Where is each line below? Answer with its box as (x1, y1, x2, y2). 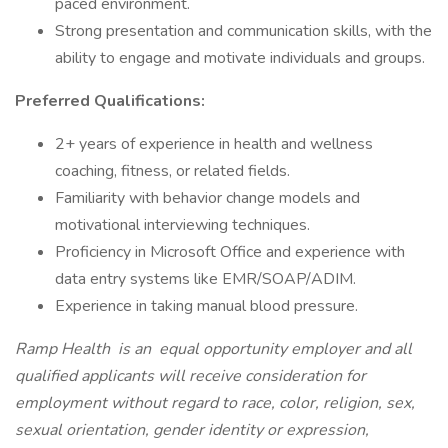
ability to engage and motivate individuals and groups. (55, 47, 425, 69)
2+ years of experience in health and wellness (55, 133, 373, 155)
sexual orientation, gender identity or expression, (15, 419, 369, 441)
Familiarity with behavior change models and (55, 187, 360, 209)
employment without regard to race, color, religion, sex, (15, 392, 415, 414)
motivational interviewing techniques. (55, 214, 310, 236)
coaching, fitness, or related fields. (55, 160, 290, 182)
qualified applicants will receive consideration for (15, 365, 366, 387)
